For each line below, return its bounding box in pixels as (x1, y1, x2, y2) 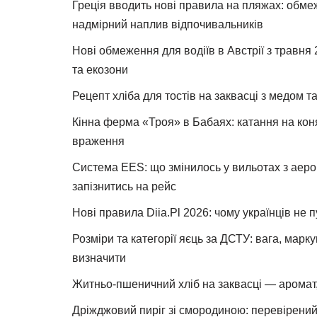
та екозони (72, 64, 128, 76)
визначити (72, 252, 126, 264)
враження (72, 135, 125, 147)
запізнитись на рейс (72, 180, 176, 192)
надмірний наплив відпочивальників (72, 18, 263, 30)
